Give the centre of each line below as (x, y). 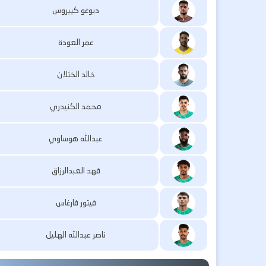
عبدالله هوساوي (76, 138)
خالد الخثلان (76, 74)
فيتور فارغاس (76, 202)
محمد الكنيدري (76, 106)
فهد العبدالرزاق (76, 170)
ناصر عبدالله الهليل (76, 235)
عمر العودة (76, 42)
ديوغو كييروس (76, 10)
